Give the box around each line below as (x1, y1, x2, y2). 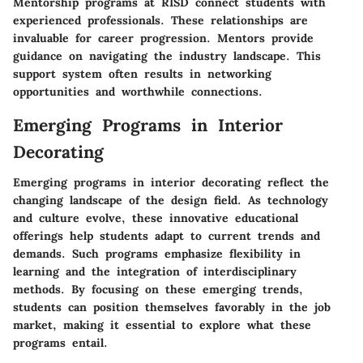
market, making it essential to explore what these (13, 318, 311, 333)
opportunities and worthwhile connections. (13, 83, 263, 99)
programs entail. (13, 335, 108, 351)
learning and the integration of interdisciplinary (13, 264, 297, 280)
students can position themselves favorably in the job (13, 300, 331, 315)
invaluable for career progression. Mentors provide (13, 30, 314, 45)
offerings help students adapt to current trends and (13, 228, 320, 244)
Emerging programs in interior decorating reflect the (13, 175, 329, 190)
